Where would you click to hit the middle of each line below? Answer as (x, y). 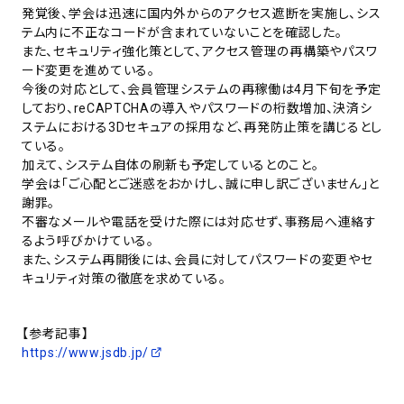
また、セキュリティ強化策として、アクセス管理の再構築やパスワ (200, 51)
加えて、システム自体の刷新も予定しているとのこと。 (170, 165)
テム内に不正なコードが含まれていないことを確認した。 (182, 32)
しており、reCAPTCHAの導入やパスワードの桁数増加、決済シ (197, 108)
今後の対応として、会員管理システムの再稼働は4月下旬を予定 (202, 89)
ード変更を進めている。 (88, 70)
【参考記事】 (55, 333)
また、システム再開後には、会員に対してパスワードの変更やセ (197, 259)
